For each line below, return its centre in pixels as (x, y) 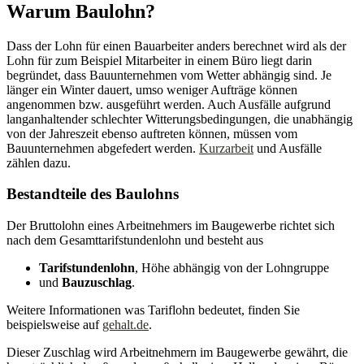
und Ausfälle (288, 148)
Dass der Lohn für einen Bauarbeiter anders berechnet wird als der (176, 45)
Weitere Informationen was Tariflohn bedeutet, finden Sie (153, 310)
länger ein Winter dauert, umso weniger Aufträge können (152, 89)
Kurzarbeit (226, 148)
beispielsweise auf (54, 325)
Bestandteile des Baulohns (93, 194)
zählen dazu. (39, 162)
